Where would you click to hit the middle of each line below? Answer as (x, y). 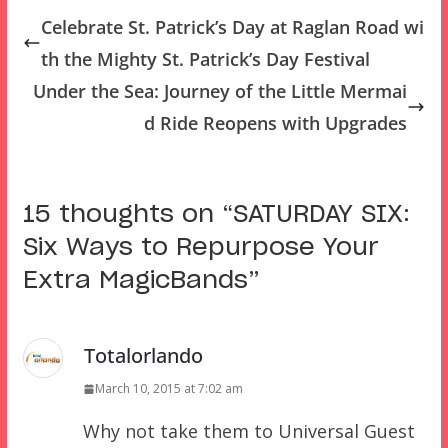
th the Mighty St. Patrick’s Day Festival (205, 59)
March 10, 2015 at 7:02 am (168, 389)
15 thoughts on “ (127, 215)
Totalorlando (143, 356)
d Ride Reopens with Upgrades (276, 123)
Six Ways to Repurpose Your (200, 248)
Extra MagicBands (135, 281)
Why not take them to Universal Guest (248, 431)
